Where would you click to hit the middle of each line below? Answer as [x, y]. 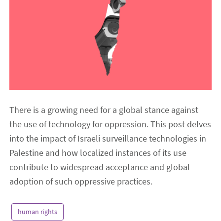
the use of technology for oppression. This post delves [110, 124]
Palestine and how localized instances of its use [98, 152]
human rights [38, 211]
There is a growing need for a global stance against [104, 110]
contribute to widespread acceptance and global [100, 167]
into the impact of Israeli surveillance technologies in [108, 138]
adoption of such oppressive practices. [81, 181]
